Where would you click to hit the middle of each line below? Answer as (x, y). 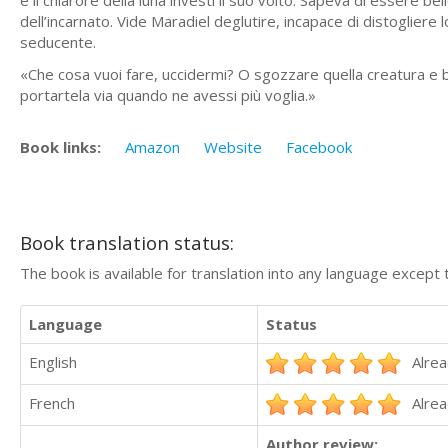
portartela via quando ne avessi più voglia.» (168, 94)
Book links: (60, 147)
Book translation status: (127, 242)
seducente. (58, 42)
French (52, 403)
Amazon (152, 147)
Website (233, 147)
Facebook (319, 147)
